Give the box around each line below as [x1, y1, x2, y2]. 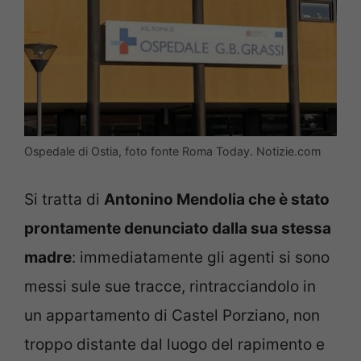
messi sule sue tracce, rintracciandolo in [24, 276, 316, 296]
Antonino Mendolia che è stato [104, 189, 330, 209]
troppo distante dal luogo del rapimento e [24, 334, 325, 354]
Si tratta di [24, 189, 104, 209]
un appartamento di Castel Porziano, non [24, 305, 320, 325]
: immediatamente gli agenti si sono [72, 247, 330, 267]
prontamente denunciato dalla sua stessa [24, 218, 331, 238]
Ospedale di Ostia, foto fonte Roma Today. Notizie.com [24, 144, 321, 159]
